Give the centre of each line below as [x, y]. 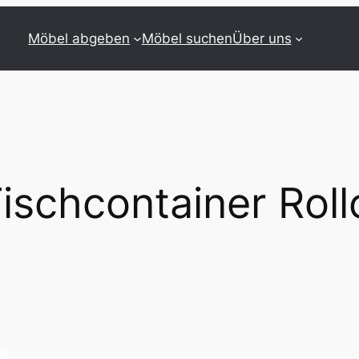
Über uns [262, 38]
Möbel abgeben [79, 38]
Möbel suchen [187, 38]
